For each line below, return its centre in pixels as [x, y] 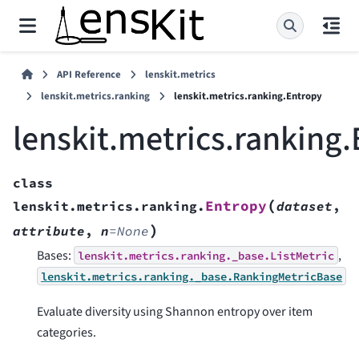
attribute [49, 230]
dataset [305, 206]
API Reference [89, 75]
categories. [67, 333]
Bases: [55, 255]
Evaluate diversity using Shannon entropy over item [175, 312]
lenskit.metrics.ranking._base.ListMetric [206, 255]
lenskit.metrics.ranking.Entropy [248, 96]
